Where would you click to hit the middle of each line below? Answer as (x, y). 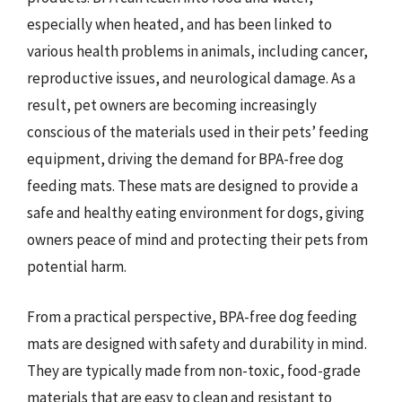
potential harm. (77, 267)
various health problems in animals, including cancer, (197, 51)
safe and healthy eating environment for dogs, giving (196, 213)
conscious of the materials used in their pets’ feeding (198, 132)
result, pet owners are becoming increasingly (172, 105)
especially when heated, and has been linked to (179, 24)
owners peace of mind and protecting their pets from (197, 240)
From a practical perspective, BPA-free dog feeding (192, 316)
